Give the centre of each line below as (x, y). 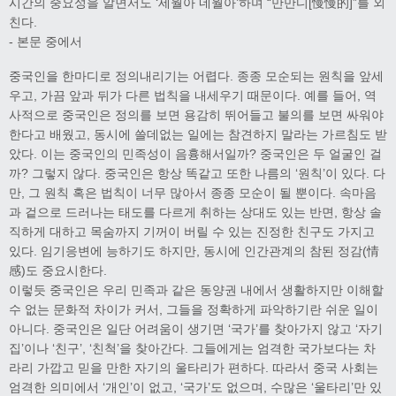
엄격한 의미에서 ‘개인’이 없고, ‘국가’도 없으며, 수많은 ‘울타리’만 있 (195, 387)
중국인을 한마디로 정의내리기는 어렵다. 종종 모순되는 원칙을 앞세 (196, 76)
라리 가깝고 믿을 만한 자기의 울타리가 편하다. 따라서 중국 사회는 (194, 367)
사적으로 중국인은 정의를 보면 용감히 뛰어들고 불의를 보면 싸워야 (196, 114)
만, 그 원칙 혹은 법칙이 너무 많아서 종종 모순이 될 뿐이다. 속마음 (193, 192)
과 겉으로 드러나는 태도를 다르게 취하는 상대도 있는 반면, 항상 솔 (195, 212)
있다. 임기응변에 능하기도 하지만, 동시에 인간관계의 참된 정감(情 (194, 251)
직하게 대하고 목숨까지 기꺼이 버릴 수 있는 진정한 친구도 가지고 (192, 231)
